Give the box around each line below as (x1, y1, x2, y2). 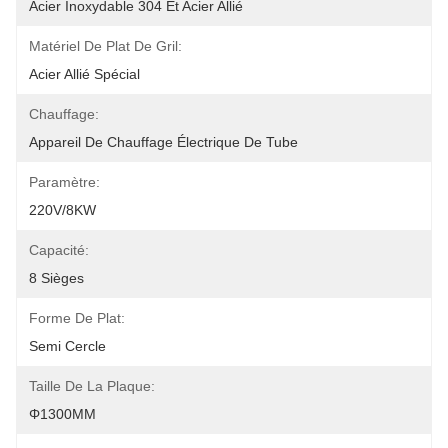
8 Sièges (29, 270, 84, 286)
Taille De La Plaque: (29, 378, 155, 394)
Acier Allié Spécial (29, 66, 140, 82)
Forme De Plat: (29, 310, 125, 326)
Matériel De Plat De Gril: (29, 38, 182, 54)
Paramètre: (29, 174, 100, 190)
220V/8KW (29, 202, 96, 218)
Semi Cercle (29, 338, 106, 354)
